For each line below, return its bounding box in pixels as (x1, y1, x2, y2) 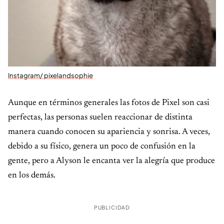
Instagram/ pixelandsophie (8, 71, 93, 80)
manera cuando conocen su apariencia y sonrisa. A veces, (8, 127, 210, 137)
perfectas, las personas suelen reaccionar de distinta (8, 113, 192, 122)
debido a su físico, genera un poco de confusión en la (8, 142, 195, 151)
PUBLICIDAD (93, 204, 130, 211)
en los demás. (8, 171, 55, 180)
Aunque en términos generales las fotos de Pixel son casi (8, 98, 209, 108)
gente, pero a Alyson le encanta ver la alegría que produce (8, 156, 215, 166)
